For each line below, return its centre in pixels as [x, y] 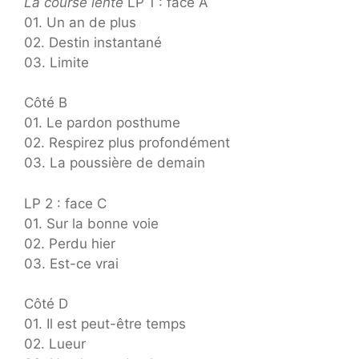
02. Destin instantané [93, 42]
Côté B [46, 103]
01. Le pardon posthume [102, 123]
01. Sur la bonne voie [91, 223]
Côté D [46, 304]
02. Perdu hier [70, 243]
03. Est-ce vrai [71, 263]
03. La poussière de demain [115, 163]
